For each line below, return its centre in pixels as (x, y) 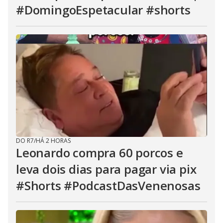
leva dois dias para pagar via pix (106, 169)
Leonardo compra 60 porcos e (100, 153)
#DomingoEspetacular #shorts (103, 10)
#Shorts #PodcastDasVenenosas (108, 185)
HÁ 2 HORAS (53, 141)
